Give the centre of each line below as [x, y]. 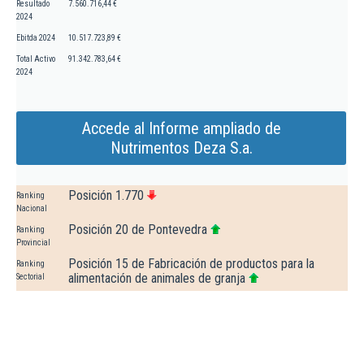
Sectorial [30, 277]
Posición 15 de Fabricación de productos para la [191, 264]
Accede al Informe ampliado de [181, 129]
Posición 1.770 [106, 196]
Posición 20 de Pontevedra [138, 230]
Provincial [33, 243]
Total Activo [36, 59]
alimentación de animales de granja [157, 279]
